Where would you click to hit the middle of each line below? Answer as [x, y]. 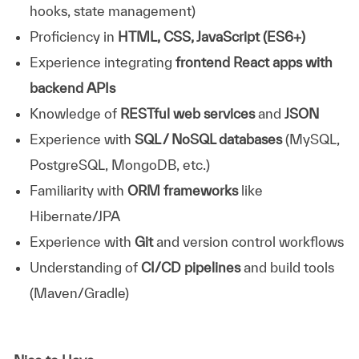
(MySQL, [311, 139]
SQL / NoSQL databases [208, 139]
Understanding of [85, 267]
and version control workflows [248, 241]
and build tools [287, 267]
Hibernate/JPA [75, 216]
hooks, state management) [112, 10]
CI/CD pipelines [190, 267]
